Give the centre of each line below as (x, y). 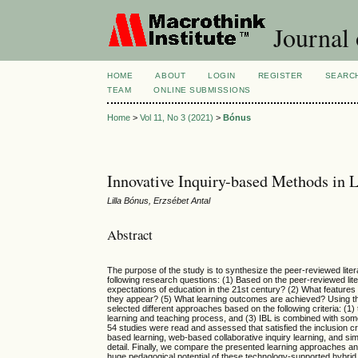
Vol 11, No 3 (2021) (177, 118)
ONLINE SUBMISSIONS (202, 90)
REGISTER (280, 76)
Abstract (130, 234)
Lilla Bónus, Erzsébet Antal (159, 201)
